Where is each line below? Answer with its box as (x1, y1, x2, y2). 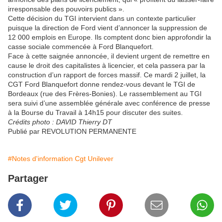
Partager (8, 173, 48, 184)
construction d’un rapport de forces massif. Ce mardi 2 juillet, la (8, 71, 206, 79)
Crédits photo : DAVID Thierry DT (8, 118, 112, 126)
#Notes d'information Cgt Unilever (8, 155, 113, 163)
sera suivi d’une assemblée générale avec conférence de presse (8, 99, 210, 108)
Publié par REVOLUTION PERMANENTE (8, 127, 136, 136)
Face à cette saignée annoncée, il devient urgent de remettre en (8, 52, 210, 60)
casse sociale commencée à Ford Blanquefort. (8, 43, 154, 51)
